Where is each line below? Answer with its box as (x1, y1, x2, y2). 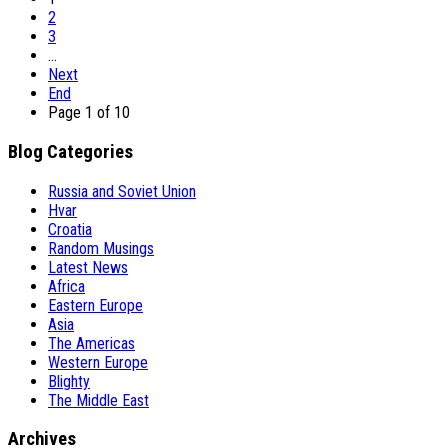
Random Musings (48, 238, 154, 258)
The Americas (48, 333, 135, 353)
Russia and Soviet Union (48, 181, 196, 201)
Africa (48, 276, 85, 296)
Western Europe (48, 352, 148, 372)
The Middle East (48, 390, 149, 410)
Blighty (48, 371, 90, 391)
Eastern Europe (48, 295, 143, 315)
